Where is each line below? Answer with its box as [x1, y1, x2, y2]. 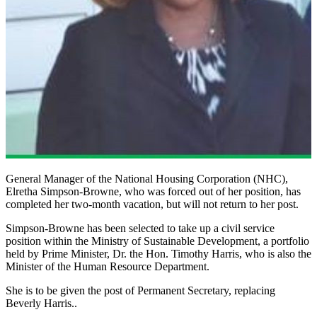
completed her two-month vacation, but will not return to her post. [6, 197, 299, 210]
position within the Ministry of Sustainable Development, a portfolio [6, 234, 309, 247]
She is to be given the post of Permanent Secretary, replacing [6, 284, 275, 296]
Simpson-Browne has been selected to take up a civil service [6, 221, 275, 234]
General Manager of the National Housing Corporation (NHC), [6, 172, 288, 185]
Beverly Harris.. [6, 296, 77, 309]
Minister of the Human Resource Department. [6, 260, 209, 272]
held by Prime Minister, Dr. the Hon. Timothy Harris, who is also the [6, 247, 311, 260]
